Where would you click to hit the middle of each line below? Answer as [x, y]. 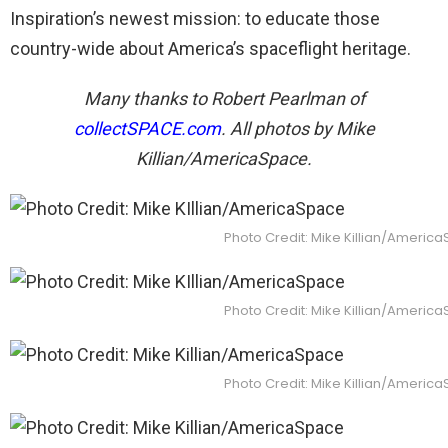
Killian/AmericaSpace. [224, 158]
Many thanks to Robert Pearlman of [224, 98]
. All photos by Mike [297, 128]
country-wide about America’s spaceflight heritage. [210, 48]
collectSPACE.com [147, 128]
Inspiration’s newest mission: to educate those [195, 18]
